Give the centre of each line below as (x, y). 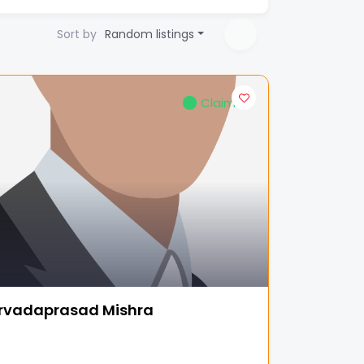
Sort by (77, 34)
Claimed (226, 103)
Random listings (150, 34)
